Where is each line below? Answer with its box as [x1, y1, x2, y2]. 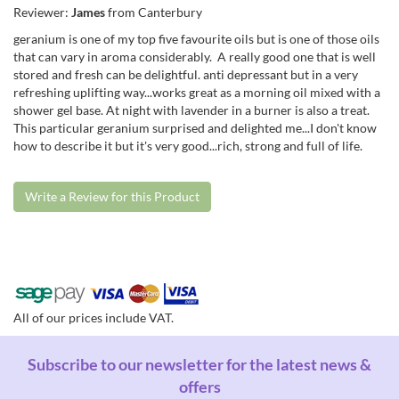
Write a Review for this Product [25, 188, 199, 204]
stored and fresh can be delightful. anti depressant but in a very [13, 66, 358, 82]
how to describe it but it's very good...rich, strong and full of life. [13, 137, 365, 153]
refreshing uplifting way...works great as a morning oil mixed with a [13, 84, 380, 100]
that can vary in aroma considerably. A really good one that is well [13, 48, 376, 64]
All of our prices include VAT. [13, 309, 174, 325]
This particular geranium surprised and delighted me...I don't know [13, 119, 377, 135]
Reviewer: [13, 4, 71, 20]
